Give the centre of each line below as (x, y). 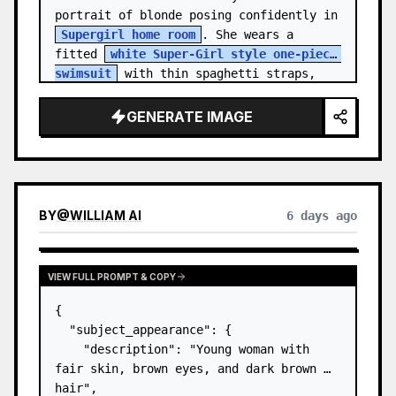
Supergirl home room (128, 34)
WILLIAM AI (106, 215)
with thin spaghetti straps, (217, 73)
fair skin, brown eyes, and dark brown (186, 369)
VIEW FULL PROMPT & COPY (112, 277)
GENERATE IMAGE (189, 117)
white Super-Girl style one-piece (224, 54)
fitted (80, 54)
